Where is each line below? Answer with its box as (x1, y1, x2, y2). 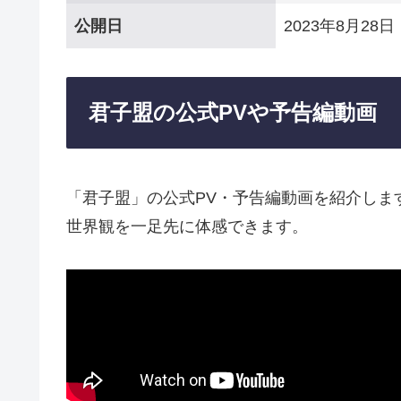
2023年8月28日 (284, 16, 395, 35)
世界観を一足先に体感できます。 (66, 217, 308, 235)
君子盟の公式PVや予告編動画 (89, 100, 377, 125)
